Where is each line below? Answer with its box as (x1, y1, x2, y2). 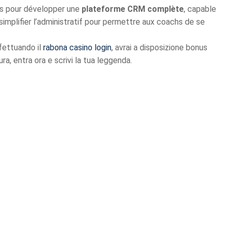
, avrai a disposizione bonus (111, 43, 207, 52)
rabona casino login (43, 43, 111, 52)
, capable (184, 4, 216, 14)
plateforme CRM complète (82, 4, 184, 14)
